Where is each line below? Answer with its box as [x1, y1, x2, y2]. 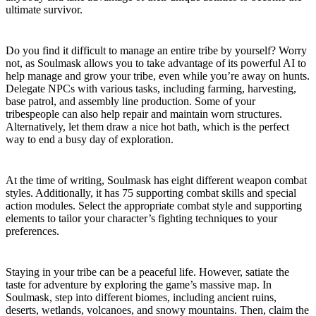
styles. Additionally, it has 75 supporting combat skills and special [6, 187, 296, 199]
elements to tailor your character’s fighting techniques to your [6, 212, 277, 224]
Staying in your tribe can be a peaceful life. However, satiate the [6, 266, 289, 278]
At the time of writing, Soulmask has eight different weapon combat [6, 174, 307, 186]
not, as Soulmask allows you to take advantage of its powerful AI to [6, 57, 306, 69]
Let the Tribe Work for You [6, 30, 171, 45]
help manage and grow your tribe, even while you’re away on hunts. [6, 70, 310, 82]
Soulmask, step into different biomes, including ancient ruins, [6, 291, 276, 303]
